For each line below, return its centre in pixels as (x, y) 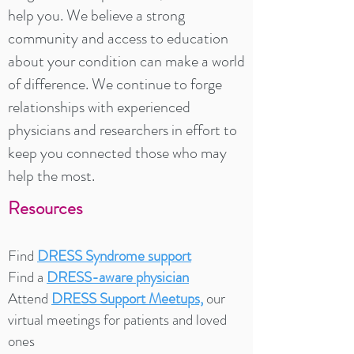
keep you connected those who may (117, 153)
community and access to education (118, 38)
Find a (27, 277)
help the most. (53, 176)
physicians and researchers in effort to (122, 130)
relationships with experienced (99, 107)
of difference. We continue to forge (115, 84)
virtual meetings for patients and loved (117, 320)
